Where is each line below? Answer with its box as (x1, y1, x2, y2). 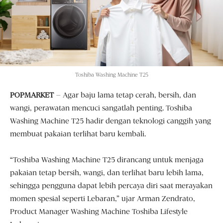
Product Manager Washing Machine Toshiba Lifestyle (10, 207, 188, 217)
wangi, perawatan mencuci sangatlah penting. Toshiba (10, 104, 192, 113)
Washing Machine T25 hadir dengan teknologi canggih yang (10, 116, 211, 126)
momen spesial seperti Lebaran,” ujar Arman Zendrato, (10, 194, 195, 204)
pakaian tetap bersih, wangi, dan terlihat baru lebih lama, (10, 168, 204, 178)
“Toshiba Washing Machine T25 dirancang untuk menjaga (10, 155, 204, 165)
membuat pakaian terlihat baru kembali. (10, 129, 146, 139)
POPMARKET (10, 91, 54, 100)
